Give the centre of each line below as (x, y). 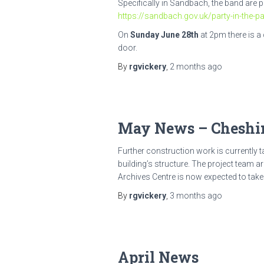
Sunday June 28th (164, 34)
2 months (187, 66)
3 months (187, 195)
